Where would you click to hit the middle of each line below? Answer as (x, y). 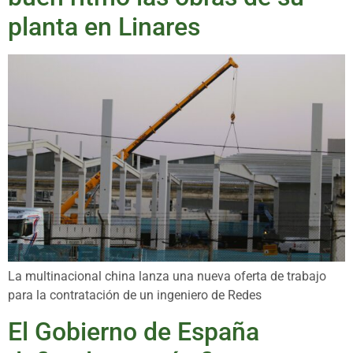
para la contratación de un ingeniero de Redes (135, 295)
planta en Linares (104, 27)
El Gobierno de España (134, 331)
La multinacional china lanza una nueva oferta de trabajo (167, 277)
